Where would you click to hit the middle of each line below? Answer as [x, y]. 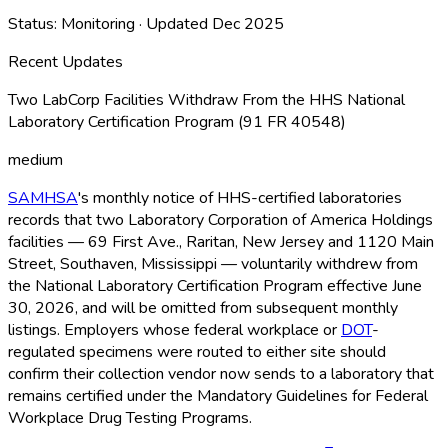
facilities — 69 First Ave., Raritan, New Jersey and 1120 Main [221, 241]
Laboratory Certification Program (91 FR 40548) [177, 121]
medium [35, 159]
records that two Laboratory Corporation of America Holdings [220, 219]
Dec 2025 [248, 23]
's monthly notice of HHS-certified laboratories [240, 197]
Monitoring [98, 23]
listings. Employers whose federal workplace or [174, 329]
